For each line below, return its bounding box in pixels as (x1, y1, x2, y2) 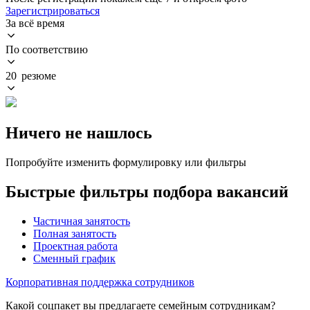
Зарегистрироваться (6, 4, 100, 17)
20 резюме (6, 69, 56, 82)
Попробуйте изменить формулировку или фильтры (6, 156, 246, 168)
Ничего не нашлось (6, 123, 152, 142)
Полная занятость (33, 227, 116, 239)
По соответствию (6, 43, 88, 55)
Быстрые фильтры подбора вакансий (6, 182, 289, 201)
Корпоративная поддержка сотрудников (6, 275, 194, 288)
